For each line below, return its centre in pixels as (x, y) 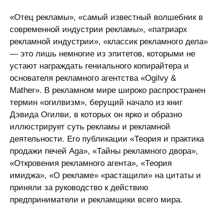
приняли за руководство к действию (79, 188)
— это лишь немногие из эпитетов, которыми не (102, 54)
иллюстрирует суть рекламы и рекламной (90, 127)
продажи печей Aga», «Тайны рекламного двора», (104, 151)
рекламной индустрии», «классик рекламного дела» (109, 42)
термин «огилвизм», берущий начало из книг (96, 102)
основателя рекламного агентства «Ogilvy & (93, 78)
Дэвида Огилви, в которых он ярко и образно (96, 115)
